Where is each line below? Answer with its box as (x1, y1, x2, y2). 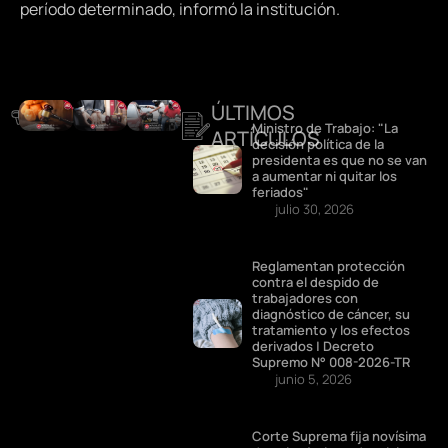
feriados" (252, 183, 310, 202)
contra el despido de (252, 273, 380, 292)
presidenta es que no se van (252, 151, 428, 170)
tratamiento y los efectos (252, 321, 411, 340)
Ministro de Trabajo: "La (252, 119, 399, 138)
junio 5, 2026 (275, 370, 353, 389)
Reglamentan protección (252, 257, 406, 276)
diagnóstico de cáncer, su (252, 305, 411, 324)
